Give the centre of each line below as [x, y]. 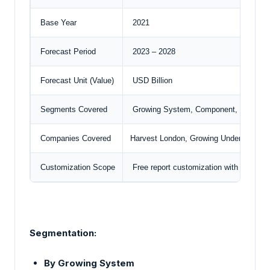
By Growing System [89, 263]
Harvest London [158, 138]
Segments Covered [73, 109]
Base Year [57, 22]
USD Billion [151, 80]
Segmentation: [63, 233]
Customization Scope [77, 167]
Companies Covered [74, 138]
